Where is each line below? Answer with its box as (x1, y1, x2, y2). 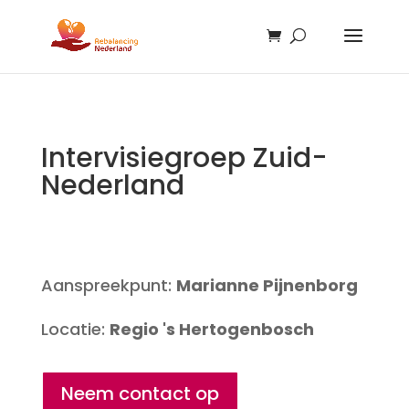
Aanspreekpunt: (40, 274, 176, 297)
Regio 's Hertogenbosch (109, 318, 314, 341)
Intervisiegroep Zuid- (40, 139, 328, 177)
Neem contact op (60, 381, 219, 406)
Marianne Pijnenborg (175, 274, 358, 297)
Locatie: (40, 318, 110, 341)
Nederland (40, 166, 184, 204)
